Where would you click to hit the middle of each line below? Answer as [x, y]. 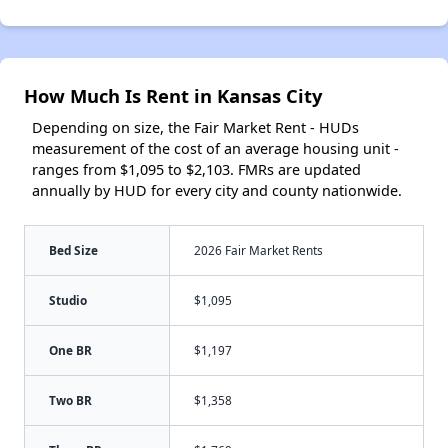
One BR [70, 350]
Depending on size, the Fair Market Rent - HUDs [195, 128]
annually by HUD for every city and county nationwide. [217, 191]
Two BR [70, 400]
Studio [68, 300]
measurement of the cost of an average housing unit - [215, 149]
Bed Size [73, 250]
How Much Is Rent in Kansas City [173, 96]
